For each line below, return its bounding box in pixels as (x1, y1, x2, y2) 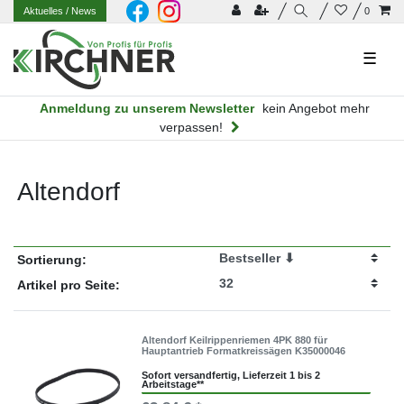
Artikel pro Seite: (16, 277, 120, 292)
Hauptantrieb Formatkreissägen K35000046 (142, 344, 346, 356)
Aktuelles (23, 5, 67, 17)
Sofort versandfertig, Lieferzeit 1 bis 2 (142, 370, 321, 381)
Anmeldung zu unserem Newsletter (39, 100, 254, 115)
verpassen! (160, 119, 223, 134)
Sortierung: (16, 252, 87, 267)
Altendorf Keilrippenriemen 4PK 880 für (142, 334, 328, 345)
